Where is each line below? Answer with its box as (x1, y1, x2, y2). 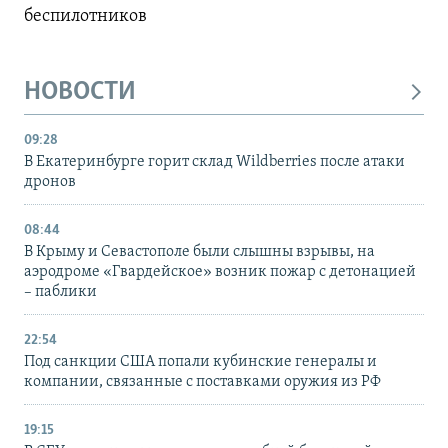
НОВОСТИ (24, 79, 136, 107)
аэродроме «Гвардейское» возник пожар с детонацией (24, 263, 416, 280)
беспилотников (24, 7, 147, 27)
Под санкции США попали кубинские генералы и (24, 353, 377, 370)
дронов (24, 173, 76, 190)
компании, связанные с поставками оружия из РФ (24, 373, 381, 390)
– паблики (24, 283, 97, 300)
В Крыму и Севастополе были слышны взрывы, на (24, 243, 375, 260)
